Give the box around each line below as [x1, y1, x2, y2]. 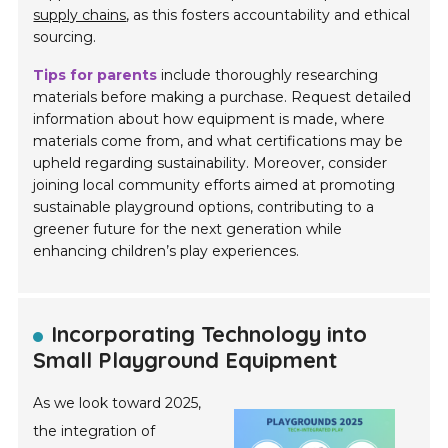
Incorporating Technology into [51, 320, 368, 349]
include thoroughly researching [157, 66, 379, 85]
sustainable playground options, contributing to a [33, 198, 375, 217]
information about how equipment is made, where [33, 110, 386, 129]
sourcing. [33, 28, 97, 47]
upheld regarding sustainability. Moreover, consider [33, 154, 388, 173]
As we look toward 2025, [33, 394, 202, 413]
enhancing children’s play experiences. [33, 242, 300, 261]
